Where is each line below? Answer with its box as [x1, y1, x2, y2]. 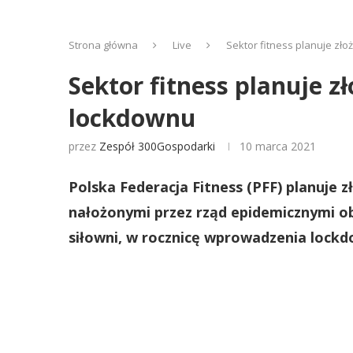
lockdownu [69, 102, 195, 134]
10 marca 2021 [240, 139, 316, 154]
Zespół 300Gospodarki [99, 139, 215, 154]
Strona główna [69, 38, 138, 52]
